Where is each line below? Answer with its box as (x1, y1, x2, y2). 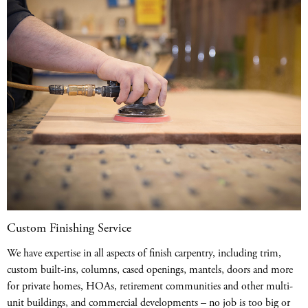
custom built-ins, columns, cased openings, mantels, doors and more (7, 263, 293, 278)
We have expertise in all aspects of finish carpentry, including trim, (7, 246, 281, 261)
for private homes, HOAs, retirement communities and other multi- (7, 279, 293, 294)
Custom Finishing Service (7, 220, 131, 236)
